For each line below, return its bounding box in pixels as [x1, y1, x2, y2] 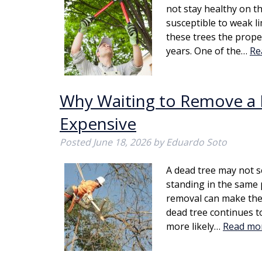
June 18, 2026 [93, 136, 151, 149]
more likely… [166, 220, 223, 233]
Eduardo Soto [166, 136, 227, 149]
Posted [60, 136, 93, 149]
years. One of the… [166, 44, 250, 57]
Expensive [60, 112, 136, 135]
